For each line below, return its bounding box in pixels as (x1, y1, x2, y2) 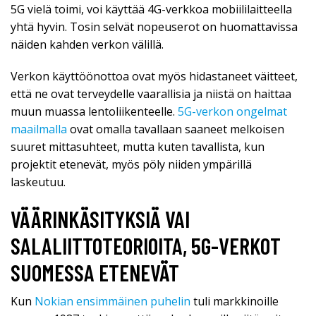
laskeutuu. (11, 174, 66, 190)
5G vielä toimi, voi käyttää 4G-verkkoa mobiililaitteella (11, 1, 292, 18)
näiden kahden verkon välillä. (11, 37, 164, 53)
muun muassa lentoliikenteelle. (11, 104, 178, 120)
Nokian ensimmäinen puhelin (35, 293, 190, 310)
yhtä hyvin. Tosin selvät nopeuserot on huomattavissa (11, 19, 298, 35)
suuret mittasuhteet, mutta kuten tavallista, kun (11, 139, 265, 155)
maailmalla (11, 121, 67, 138)
